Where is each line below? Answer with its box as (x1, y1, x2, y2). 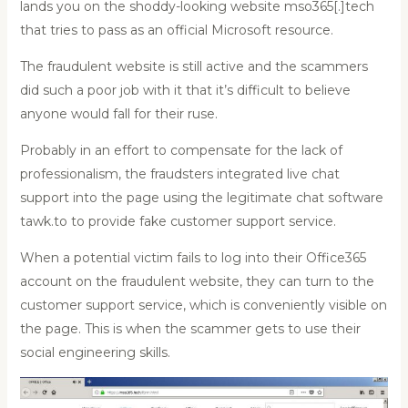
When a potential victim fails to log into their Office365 (19, 249, 366, 266)
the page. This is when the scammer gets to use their (19, 320, 361, 337)
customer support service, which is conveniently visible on (19, 296, 387, 313)
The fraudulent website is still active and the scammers (19, 57, 368, 75)
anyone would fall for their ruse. (19, 105, 218, 122)
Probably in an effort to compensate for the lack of (19, 141, 342, 158)
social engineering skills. (19, 343, 170, 361)
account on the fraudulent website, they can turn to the (19, 272, 374, 290)
